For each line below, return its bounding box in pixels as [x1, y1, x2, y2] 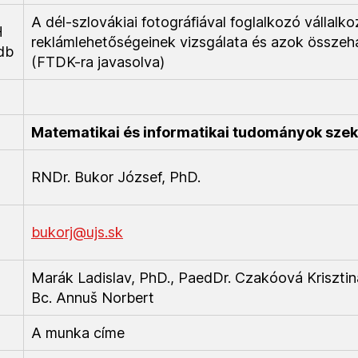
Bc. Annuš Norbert [31, 289, 154, 306]
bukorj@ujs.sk [31, 224, 123, 241]
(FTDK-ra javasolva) [31, 54, 165, 70]
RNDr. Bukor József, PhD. [31, 169, 201, 185]
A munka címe [31, 324, 125, 341]
